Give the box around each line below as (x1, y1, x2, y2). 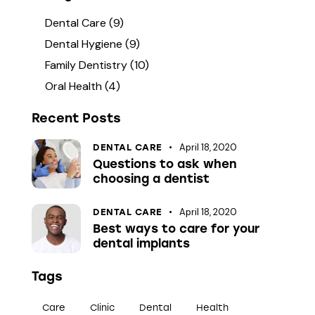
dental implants (93, 236, 190, 251)
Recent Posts (32, 110, 121, 126)
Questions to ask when (93, 156, 237, 171)
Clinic (90, 302, 115, 314)
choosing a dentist (93, 171, 210, 186)
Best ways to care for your (93, 221, 259, 236)
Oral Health (45, 78, 103, 94)
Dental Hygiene (45, 36, 123, 51)
